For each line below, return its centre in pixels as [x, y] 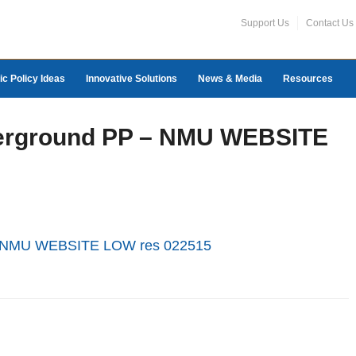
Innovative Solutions [132, 79]
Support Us [265, 23]
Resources [308, 79]
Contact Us [330, 23]
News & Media [230, 79]
